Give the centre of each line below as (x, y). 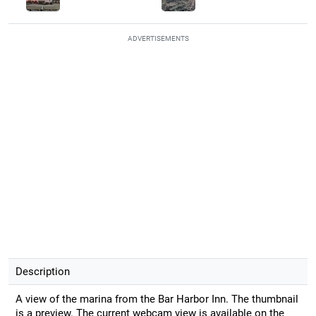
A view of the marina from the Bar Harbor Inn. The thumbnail (157, 299)
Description (42, 271)
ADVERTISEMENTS (158, 38)
